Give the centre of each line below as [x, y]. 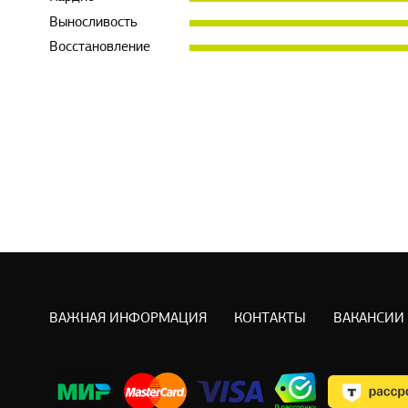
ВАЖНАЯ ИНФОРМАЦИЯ [127, 319]
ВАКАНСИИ [368, 319]
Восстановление [99, 48]
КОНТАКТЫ [270, 319]
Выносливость [93, 22]
